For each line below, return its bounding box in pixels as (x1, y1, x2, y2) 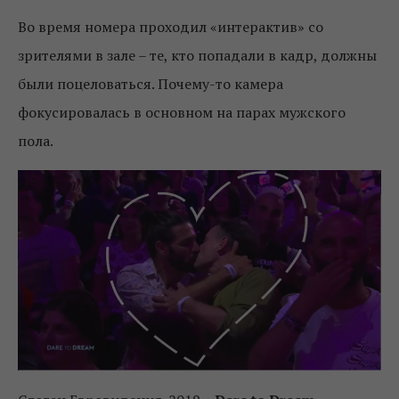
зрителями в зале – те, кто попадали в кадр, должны (18, 45, 377, 65)
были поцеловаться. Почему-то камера (18, 73, 283, 94)
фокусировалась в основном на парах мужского (18, 102, 346, 122)
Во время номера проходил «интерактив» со (18, 16, 323, 37)
